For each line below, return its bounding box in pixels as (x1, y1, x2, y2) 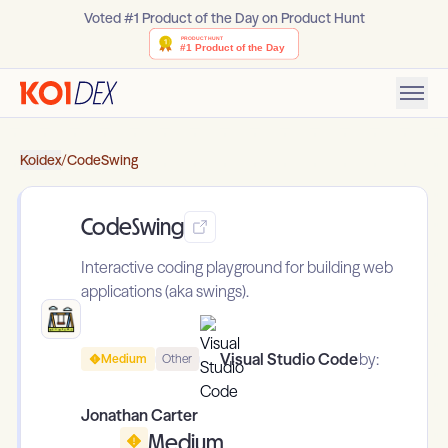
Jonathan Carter (81, 405, 198, 426)
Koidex (20, 151, 61, 170)
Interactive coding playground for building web (81, 257, 393, 278)
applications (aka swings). (81, 281, 249, 302)
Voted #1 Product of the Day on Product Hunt (83, 9, 365, 27)
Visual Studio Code (219, 349, 358, 370)
